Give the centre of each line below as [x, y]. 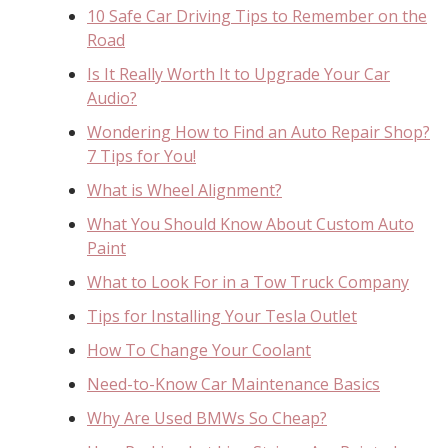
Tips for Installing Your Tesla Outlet [222, 315]
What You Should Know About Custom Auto [250, 223]
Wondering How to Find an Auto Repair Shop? [258, 131]
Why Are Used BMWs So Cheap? [207, 417]
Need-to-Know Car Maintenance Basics [233, 383]
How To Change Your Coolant [199, 349]
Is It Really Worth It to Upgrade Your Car [238, 73]
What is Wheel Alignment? [184, 189]
